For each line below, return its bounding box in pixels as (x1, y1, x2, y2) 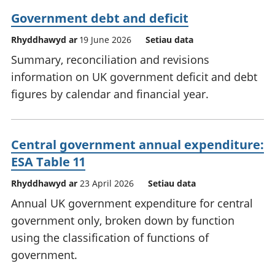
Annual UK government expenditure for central (11, 196, 253, 211)
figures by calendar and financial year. (11, 87, 209, 102)
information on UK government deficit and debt (11, 69, 257, 85)
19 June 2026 (80, 34, 131, 46)
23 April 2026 (80, 177, 134, 190)
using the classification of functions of (11, 230, 209, 246)
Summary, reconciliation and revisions (11, 52, 209, 68)
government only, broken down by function (11, 213, 234, 228)
